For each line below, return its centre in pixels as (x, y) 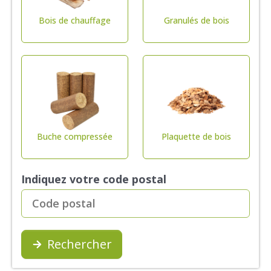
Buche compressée (75, 136)
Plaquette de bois (196, 136)
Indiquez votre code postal (94, 179)
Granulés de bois (196, 20)
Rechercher (80, 244)
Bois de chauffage (75, 20)
